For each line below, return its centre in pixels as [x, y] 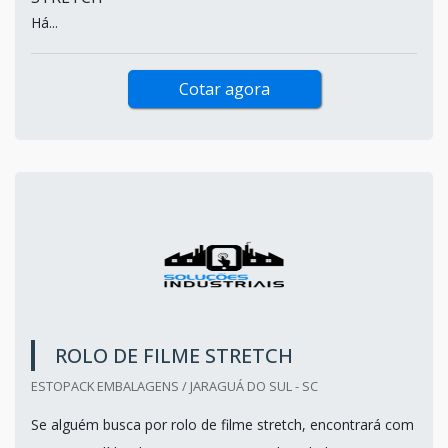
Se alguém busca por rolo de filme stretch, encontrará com [222, 424]
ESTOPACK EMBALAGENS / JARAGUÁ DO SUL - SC [174, 385]
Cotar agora [224, 88]
